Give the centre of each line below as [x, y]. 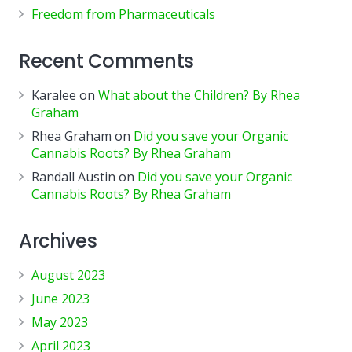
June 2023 [60, 298]
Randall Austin [73, 176]
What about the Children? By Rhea [199, 95]
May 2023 [60, 322]
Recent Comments [106, 60]
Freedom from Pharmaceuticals [123, 14]
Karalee [54, 95]
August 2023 [68, 275]
